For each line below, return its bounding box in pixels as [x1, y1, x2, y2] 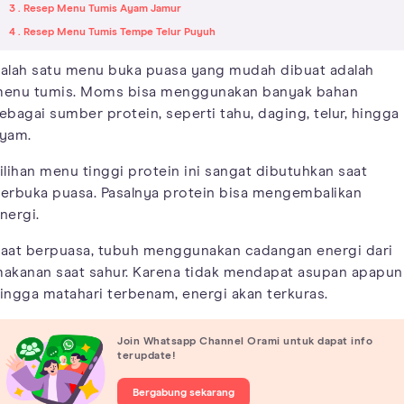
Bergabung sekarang [133, 387, 234, 399]
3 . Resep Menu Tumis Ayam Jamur [9, 4, 181, 15]
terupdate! [117, 350, 176, 362]
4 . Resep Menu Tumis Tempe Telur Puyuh [9, 27, 216, 39]
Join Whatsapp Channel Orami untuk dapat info [117, 335, 372, 347]
